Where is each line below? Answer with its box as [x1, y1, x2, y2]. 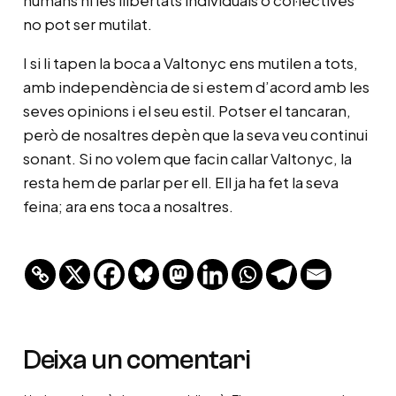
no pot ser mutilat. [22, 14, 152, 34]
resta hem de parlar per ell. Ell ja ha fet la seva [22, 172, 339, 193]
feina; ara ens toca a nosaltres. [22, 196, 233, 217]
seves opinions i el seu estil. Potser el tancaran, [22, 101, 351, 121]
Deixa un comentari [22, 343, 251, 376]
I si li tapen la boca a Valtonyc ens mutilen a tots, [22, 53, 358, 73]
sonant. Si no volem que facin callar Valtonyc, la [22, 148, 352, 169]
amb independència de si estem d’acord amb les [22, 77, 369, 97]
